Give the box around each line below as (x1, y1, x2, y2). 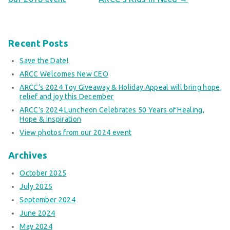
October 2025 (20, 168, 67, 177)
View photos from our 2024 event (20, 128, 132, 137)
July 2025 (20, 182, 53, 190)
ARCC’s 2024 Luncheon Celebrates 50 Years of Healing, (20, 106, 205, 114)
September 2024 (20, 195, 75, 204)
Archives (8, 150, 48, 161)
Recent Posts (8, 38, 68, 49)
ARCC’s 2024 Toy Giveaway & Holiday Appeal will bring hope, (20, 83, 222, 92)
